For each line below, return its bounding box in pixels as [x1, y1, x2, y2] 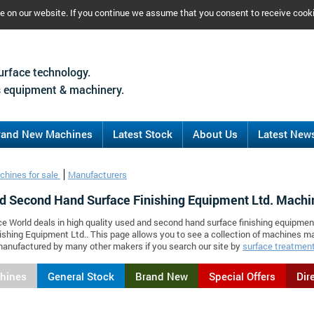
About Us [193, 127, 238, 141]
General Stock [48, 269, 114, 283]
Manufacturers [68, 169, 127, 180]
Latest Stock [113, 127, 172, 141]
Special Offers [209, 269, 275, 283]
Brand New [135, 269, 188, 283]
